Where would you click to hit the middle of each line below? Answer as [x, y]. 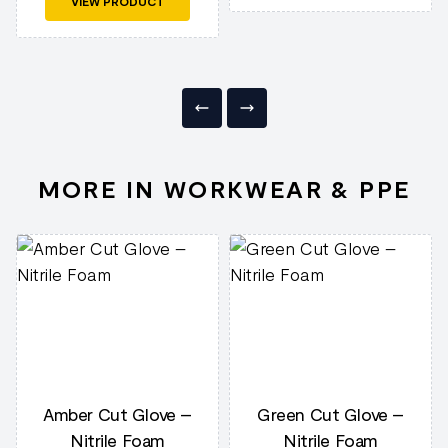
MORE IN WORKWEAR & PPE [224, 188]
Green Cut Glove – [330, 414]
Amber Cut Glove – [117, 414]
